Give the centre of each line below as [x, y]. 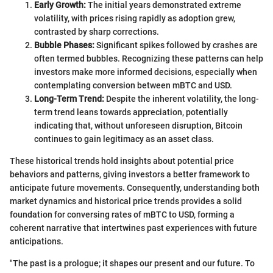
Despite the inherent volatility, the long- [182, 99]
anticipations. [37, 241]
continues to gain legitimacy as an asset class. [124, 139]
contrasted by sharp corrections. [97, 32]
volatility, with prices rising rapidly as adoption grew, [135, 18]
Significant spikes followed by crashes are [176, 45]
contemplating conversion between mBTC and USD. [133, 85]
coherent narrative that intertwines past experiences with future [133, 228]
